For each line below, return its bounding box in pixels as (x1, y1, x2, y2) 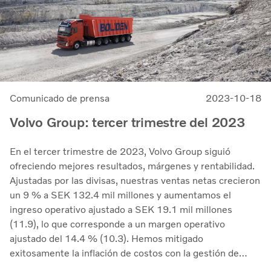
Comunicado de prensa (10, 92, 109, 104)
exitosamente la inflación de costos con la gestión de (10, 247, 239, 259)
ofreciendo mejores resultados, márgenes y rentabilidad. (10, 160, 255, 172)
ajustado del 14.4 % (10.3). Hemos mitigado (10, 232, 203, 244)
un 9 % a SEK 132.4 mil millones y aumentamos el (10, 189, 231, 201)
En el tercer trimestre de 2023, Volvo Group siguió (10, 145, 230, 157)
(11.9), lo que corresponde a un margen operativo (10, 218, 225, 230)
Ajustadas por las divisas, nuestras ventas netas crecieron (10, 174, 260, 186)
